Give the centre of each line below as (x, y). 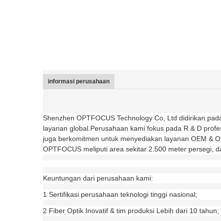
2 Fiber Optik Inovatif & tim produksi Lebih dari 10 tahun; (131, 211)
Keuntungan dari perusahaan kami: (98, 178)
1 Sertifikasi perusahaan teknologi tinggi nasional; (120, 194)
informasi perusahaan (79, 81)
